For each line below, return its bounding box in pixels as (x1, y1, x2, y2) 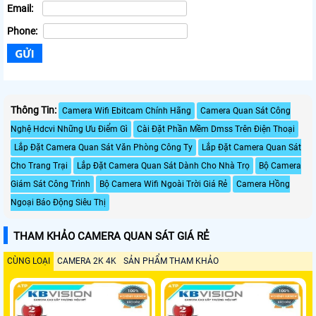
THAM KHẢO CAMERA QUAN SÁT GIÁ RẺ (13, 229, 209, 243)
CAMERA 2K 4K (57, 255, 116, 266)
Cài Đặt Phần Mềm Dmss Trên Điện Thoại (137, 123, 295, 134)
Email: (7, 3, 35, 15)
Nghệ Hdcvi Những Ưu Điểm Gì (11, 123, 128, 134)
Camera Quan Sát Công (200, 105, 291, 116)
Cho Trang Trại (11, 160, 68, 171)
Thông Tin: (11, 104, 56, 116)
